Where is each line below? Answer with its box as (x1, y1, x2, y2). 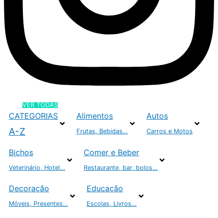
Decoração (9, 183, 49, 193)
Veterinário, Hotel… (9, 163, 65, 171)
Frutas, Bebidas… (76, 127, 128, 135)
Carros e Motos (146, 127, 193, 135)
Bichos (9, 147, 33, 157)
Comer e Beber (84, 147, 139, 157)
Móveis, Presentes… (9, 200, 68, 207)
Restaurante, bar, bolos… (84, 163, 158, 171)
